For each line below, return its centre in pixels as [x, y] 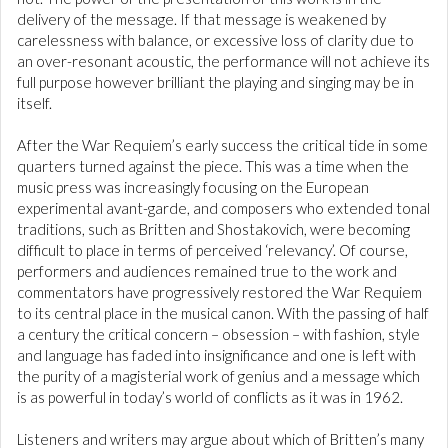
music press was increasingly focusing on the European [193, 187]
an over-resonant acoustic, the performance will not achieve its [223, 61]
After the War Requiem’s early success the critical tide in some [222, 145]
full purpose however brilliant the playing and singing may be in [215, 82]
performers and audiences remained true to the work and [207, 271]
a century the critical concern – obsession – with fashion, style [218, 334]
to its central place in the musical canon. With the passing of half [223, 313]
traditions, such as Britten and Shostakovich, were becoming [213, 229]
